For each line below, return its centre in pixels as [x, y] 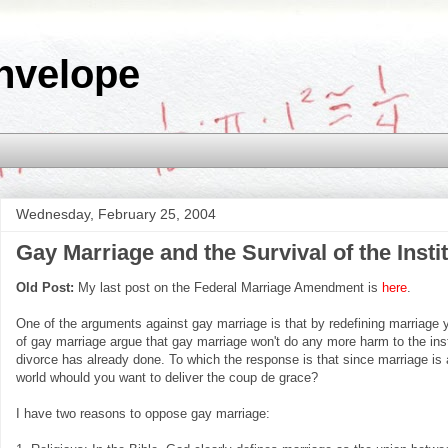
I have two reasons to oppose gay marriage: [143, 413]
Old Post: [45, 287]
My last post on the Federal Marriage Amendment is [228, 287]
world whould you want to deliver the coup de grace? [167, 377]
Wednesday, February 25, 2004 [116, 213]
